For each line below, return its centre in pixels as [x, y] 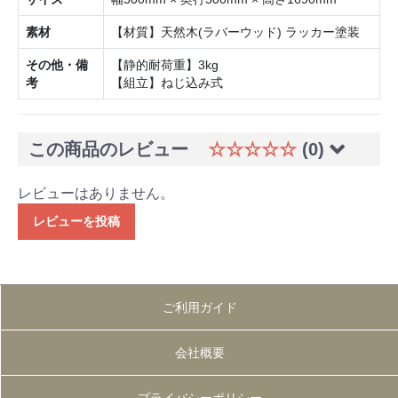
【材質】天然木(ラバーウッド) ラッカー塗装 [235, 32]
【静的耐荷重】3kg [165, 65]
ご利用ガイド [199, 308]
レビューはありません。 [96, 194]
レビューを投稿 [76, 222]
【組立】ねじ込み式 [167, 83]
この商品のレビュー [111, 150]
